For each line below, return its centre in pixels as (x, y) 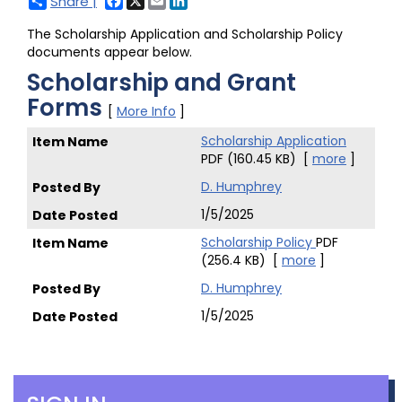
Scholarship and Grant (162, 83)
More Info (146, 111)
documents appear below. (109, 52)
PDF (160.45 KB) (252, 159)
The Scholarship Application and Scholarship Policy (185, 34)
